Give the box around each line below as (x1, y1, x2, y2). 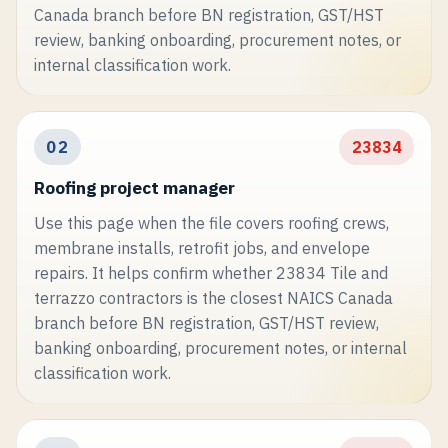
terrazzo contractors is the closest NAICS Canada (33, 288, 393, 309)
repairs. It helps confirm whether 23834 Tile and (33, 263, 388, 284)
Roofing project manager (33, 176, 235, 200)
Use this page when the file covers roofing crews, (33, 213, 389, 234)
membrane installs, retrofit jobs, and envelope (33, 238, 370, 259)
